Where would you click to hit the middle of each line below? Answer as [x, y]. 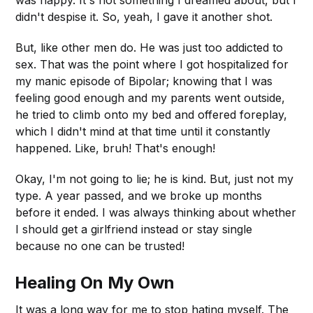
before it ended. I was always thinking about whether [156, 212]
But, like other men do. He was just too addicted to [150, 47]
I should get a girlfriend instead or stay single [134, 229]
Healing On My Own [95, 282]
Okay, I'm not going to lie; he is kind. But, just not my [155, 179]
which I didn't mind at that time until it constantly [143, 131]
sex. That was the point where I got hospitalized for [152, 64]
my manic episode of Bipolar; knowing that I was [144, 81]
